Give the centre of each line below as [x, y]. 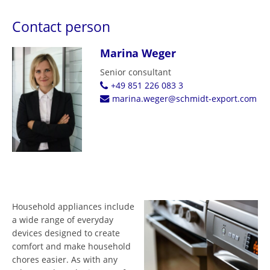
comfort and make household [71, 246]
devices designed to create [66, 233]
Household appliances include [73, 206]
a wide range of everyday [63, 219]
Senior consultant [135, 72]
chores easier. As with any [65, 259]
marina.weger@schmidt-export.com [184, 99]
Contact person [61, 27]
